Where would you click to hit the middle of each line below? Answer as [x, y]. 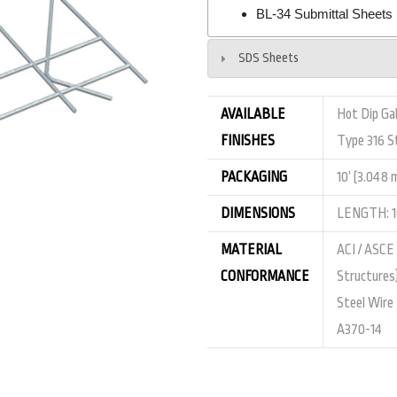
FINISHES [248, 140]
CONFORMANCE [265, 276]
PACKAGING [254, 177]
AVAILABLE [253, 114]
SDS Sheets [268, 58]
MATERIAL [251, 249]
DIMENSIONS [258, 213]
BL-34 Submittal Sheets [324, 13]
